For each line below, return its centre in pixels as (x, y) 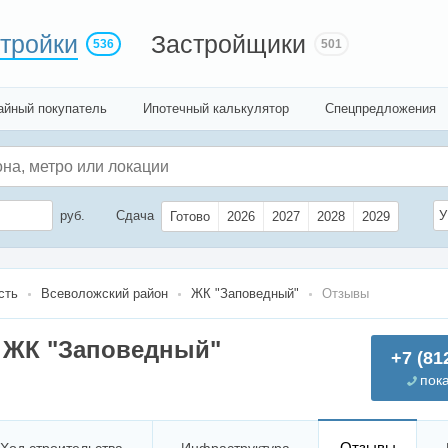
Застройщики (228, 44)
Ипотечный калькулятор (216, 108)
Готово (190, 217)
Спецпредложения (380, 108)
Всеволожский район (104, 294)
